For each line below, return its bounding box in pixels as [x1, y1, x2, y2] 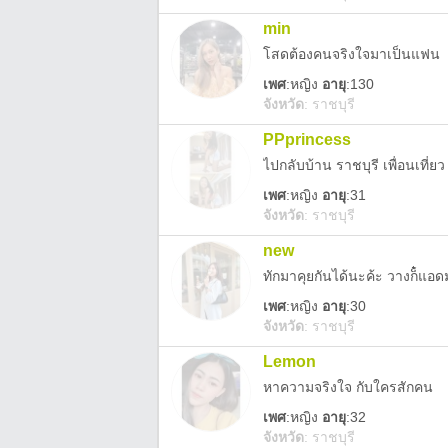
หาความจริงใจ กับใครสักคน [263, 379, 433, 395]
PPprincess [263, 131, 351, 148]
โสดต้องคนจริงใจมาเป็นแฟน [263, 46, 440, 62]
